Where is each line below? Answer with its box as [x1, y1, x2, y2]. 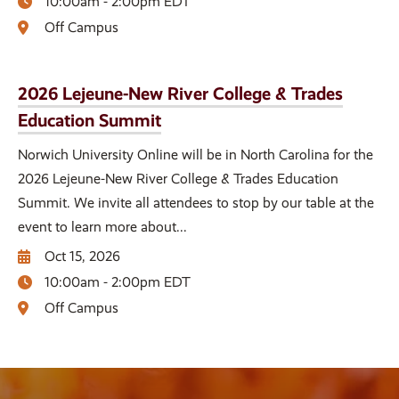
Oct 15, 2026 [45, 247, 120, 265]
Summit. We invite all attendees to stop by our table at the [18, 193, 374, 211]
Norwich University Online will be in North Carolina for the [18, 145, 373, 163]
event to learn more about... [18, 217, 187, 235]
